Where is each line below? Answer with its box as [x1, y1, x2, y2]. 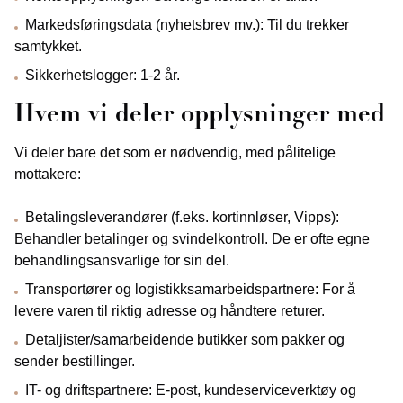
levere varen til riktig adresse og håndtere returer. [14, 303, 325, 318]
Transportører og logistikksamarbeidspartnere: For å [25, 282, 355, 297]
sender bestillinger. [14, 354, 135, 369]
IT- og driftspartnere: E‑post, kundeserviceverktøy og [25, 382, 356, 398]
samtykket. [14, 39, 82, 54]
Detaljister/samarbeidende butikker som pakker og [25, 332, 345, 347]
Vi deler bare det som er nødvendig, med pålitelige [14, 145, 336, 160]
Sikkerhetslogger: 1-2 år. [25, 67, 180, 83]
